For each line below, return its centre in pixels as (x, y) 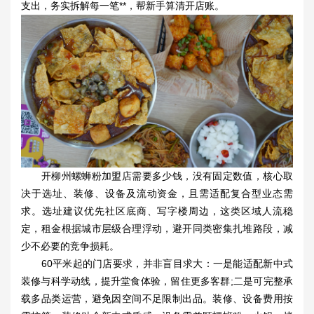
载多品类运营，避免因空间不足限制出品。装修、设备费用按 (157, 299)
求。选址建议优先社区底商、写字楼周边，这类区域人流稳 (157, 211)
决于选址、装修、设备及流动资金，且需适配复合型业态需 (157, 194)
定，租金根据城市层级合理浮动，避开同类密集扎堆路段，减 (157, 229)
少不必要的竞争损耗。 (70, 246)
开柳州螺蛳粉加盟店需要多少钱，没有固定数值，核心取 (157, 176)
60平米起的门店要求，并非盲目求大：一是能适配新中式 (157, 264)
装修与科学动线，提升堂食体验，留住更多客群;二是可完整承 (157, 281)
